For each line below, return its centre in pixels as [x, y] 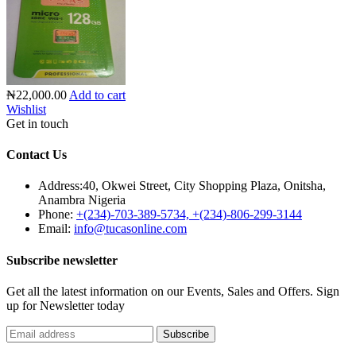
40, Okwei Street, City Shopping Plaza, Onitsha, [204, 186]
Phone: [56, 215]
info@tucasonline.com [130, 229]
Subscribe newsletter [62, 260]
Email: [54, 229]
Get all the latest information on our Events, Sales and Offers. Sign [173, 291]
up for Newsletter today [66, 305]
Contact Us [37, 155]
